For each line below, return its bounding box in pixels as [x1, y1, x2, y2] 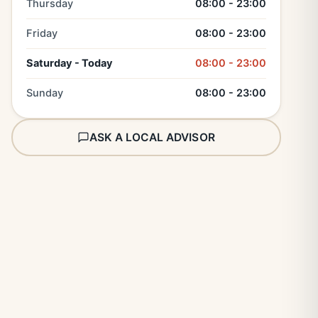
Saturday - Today [26, 57, 113, 70]
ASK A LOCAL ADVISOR [89, 130, 215, 144]
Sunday [26, 87, 63, 99]
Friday [26, 27, 57, 40]
